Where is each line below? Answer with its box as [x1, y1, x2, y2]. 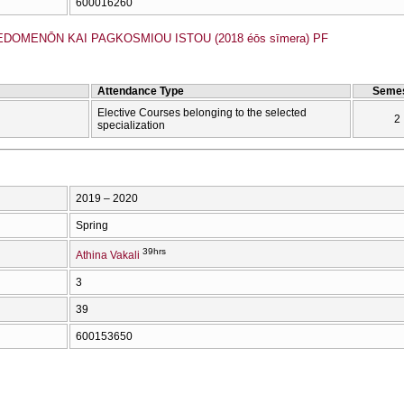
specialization [97, 118, 165, 132]
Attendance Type [97, 84, 184, 97]
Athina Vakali [76, 248, 140, 262]
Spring [76, 218, 108, 232]
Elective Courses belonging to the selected [97, 106, 307, 119]
